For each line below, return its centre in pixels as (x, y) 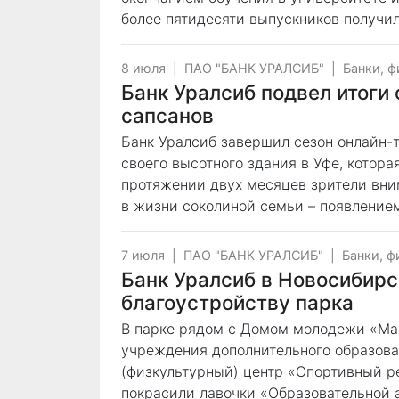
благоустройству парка (237, 302)
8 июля (143, 68)
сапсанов (167, 115)
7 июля (143, 255)
